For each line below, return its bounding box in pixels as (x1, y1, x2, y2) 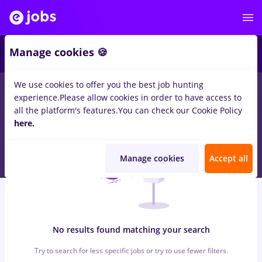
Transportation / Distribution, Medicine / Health (5, 98, 197, 109)
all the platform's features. (14, 105, 118, 116)
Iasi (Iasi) (75, 85, 114, 96)
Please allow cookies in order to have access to (60, 92, 242, 103)
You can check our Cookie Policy (118, 105, 242, 116)
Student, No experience (125, 85, 225, 96)
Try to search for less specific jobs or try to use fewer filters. (34, 246, 228, 256)
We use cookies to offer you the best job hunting (14, 79, 204, 90)
